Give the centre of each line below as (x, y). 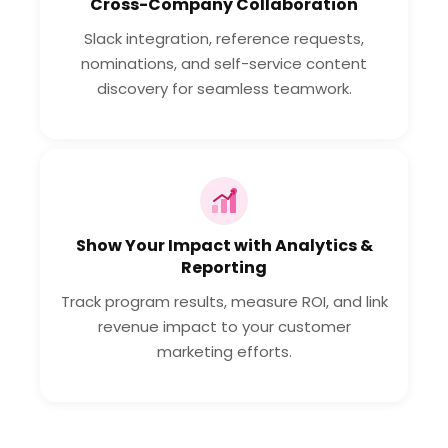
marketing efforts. (224, 351)
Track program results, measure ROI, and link (224, 301)
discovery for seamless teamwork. (224, 88)
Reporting (224, 267)
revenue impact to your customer (224, 326)
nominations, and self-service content (224, 63)
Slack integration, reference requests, (224, 38)
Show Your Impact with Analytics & (224, 245)
